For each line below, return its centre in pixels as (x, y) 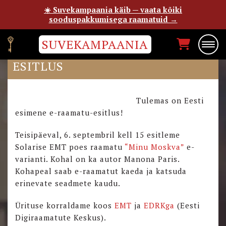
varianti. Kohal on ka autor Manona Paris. (97, 159)
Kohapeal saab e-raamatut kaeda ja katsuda (101, 171)
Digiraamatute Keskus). (61, 217)
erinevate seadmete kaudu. (68, 183)
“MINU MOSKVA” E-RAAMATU (102, 51)
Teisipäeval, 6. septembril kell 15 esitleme (98, 135)
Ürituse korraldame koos (65, 205)
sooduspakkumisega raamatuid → (113, 19)
